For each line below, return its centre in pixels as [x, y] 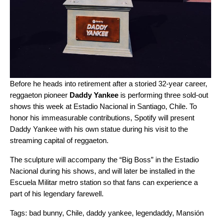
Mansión [190, 213]
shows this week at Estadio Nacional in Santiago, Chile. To [103, 106]
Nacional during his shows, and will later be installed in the [102, 171]
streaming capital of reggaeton [58, 140]
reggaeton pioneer [40, 95]
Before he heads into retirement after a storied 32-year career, [109, 84]
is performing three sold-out [163, 95]
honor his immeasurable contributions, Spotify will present [102, 118]
